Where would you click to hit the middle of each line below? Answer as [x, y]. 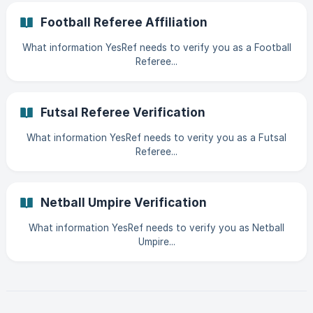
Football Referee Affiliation [124, 22]
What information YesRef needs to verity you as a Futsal [156, 138]
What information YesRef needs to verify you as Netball [156, 228]
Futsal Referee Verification [123, 112]
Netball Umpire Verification [124, 202]
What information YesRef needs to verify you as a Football [156, 48]
